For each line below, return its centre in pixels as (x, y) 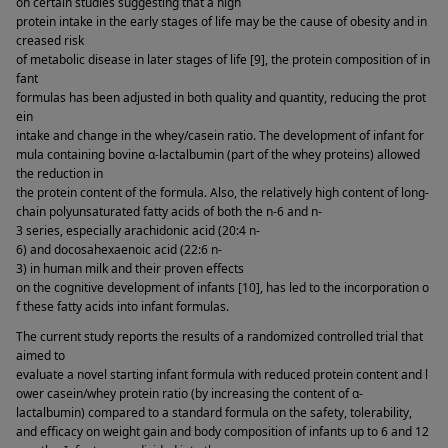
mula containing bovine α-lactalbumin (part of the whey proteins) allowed (218, 154)
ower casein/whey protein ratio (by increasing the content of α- (189, 393)
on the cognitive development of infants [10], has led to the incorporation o (222, 287)
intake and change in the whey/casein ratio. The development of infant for (220, 135)
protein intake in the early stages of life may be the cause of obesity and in (221, 21)
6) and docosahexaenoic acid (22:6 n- (119, 249)
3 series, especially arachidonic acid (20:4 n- (138, 230)
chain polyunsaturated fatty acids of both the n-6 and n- (169, 211)
